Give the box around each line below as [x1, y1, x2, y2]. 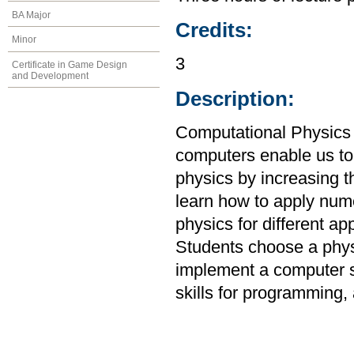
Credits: [175, 19, 253, 42]
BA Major [12, 9, 51, 21]
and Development [12, 70, 88, 82]
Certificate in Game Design [12, 59, 127, 71]
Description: [175, 87, 295, 110]
